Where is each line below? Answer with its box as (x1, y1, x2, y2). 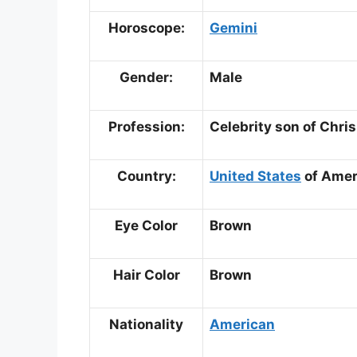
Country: (116, 167, 176, 184)
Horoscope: (108, 19, 185, 36)
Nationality (109, 316, 183, 332)
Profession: (108, 118, 185, 135)
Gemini (210, 19, 257, 36)
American (210, 316, 275, 332)
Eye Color (115, 217, 178, 233)
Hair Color (112, 266, 180, 283)
